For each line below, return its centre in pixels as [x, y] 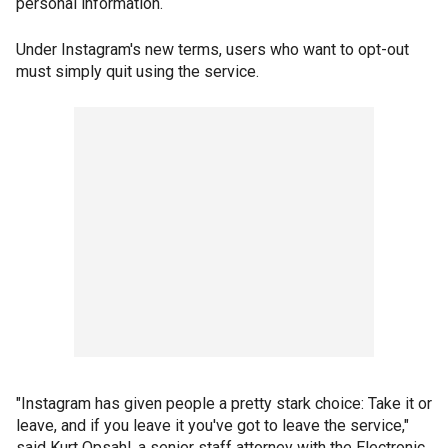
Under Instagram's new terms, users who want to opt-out [212, 49]
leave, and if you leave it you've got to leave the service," [212, 425]
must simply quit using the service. [137, 71]
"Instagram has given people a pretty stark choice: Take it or [224, 403]
